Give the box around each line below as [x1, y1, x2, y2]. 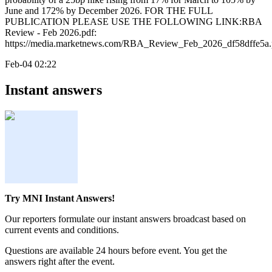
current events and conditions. [5, 225, 119, 236]
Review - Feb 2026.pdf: [5, 27, 97, 38]
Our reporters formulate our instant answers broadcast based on [5, 214, 246, 225]
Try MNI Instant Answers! [5, 193, 115, 204]
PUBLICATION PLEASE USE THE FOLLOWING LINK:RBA [5, 16, 262, 27]
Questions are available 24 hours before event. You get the [5, 245, 227, 256]
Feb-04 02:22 [5, 59, 56, 70]
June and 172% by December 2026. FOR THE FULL [5, 5, 212, 16]
